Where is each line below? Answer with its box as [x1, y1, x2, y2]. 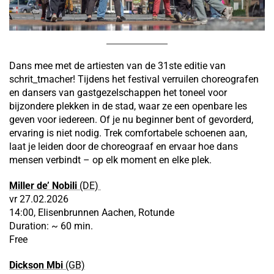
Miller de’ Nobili [9, 180, 77, 192]
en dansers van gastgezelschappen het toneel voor [9, 87, 227, 99]
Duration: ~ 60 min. [9, 220, 93, 232]
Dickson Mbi [9, 259, 63, 272]
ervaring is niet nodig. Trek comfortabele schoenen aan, [9, 127, 247, 139]
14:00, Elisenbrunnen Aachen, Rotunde [9, 207, 174, 219]
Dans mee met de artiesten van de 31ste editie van [9, 60, 226, 72]
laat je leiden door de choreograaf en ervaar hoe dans [9, 141, 238, 153]
